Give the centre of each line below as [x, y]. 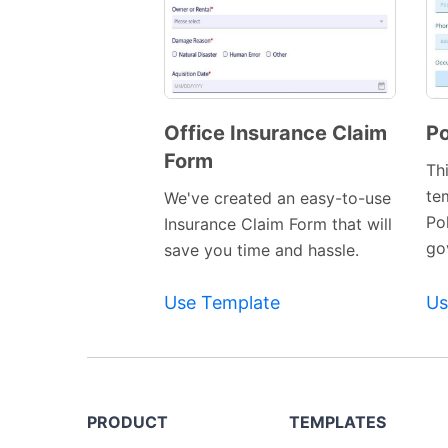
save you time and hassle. [261, 250]
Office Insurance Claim [275, 133]
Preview [257, 160]
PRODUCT [127, 422]
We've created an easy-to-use [277, 198]
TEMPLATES [337, 422]
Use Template [222, 303]
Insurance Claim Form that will [278, 224]
